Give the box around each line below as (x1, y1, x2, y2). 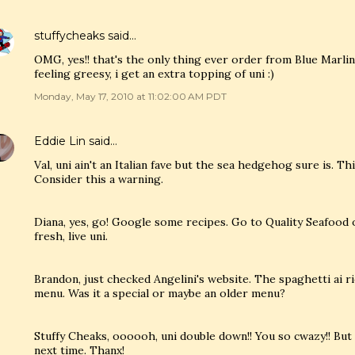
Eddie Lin (34, 134, 86, 148)
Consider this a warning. (34, 172, 163, 186)
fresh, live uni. (34, 229, 108, 243)
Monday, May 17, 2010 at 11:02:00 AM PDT (34, 90, 227, 102)
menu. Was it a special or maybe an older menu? (34, 286, 285, 300)
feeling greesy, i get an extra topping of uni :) (34, 67, 274, 81)
